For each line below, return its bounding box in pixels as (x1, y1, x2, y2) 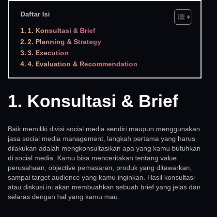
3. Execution (27, 49, 69, 57)
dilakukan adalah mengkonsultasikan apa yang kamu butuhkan (8, 144, 201, 153)
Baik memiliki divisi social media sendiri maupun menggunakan (8, 125, 200, 133)
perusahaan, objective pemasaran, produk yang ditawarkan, (8, 164, 192, 172)
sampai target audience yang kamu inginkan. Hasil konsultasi (8, 173, 195, 182)
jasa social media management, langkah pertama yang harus (8, 135, 195, 143)
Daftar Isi (20, 10, 50, 18)
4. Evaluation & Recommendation (27, 60, 138, 68)
